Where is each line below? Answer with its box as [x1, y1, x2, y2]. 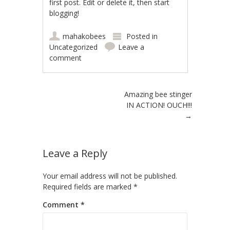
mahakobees [63, 31, 106, 41]
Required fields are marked [43, 182, 133, 191]
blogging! [49, 8, 80, 18]
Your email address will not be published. [43, 171, 177, 181]
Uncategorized [49, 42, 98, 52]
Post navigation [38, 87, 137, 106]
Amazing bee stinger [124, 89, 192, 99]
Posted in [126, 31, 158, 41]
